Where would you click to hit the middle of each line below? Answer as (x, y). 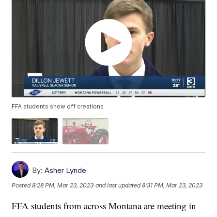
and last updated (118, 186)
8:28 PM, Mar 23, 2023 (63, 186)
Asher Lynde (66, 170)
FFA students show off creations (58, 107)
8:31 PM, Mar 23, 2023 (172, 186)
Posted (22, 186)
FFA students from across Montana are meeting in (104, 205)
